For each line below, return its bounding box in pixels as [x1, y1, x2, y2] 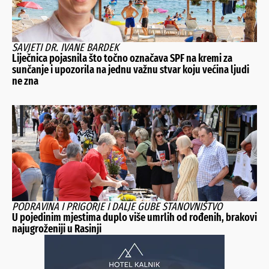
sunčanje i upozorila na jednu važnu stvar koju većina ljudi [12, 62, 249, 76]
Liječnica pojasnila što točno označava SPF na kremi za [12, 51, 232, 65]
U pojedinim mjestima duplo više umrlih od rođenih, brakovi [12, 210, 257, 224]
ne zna [12, 74, 38, 88]
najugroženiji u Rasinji [12, 222, 101, 235]
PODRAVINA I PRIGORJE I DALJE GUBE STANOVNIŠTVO [12, 199, 222, 213]
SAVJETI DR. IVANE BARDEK [12, 40, 119, 54]
